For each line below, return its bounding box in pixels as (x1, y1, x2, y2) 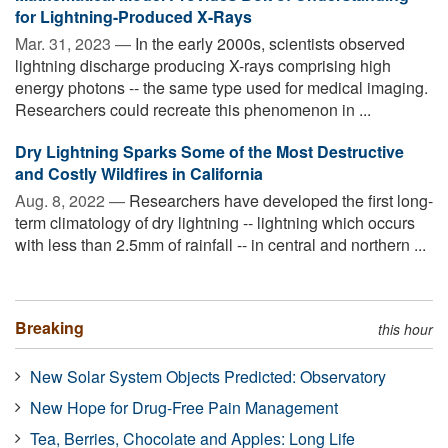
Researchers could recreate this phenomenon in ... (15, 97, 371, 121)
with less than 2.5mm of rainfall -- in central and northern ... (15, 232, 426, 256)
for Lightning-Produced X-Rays (15, 4, 252, 28)
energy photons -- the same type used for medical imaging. (15, 75, 428, 99)
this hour (378, 318, 433, 339)
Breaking (15, 315, 84, 339)
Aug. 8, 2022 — (15, 188, 125, 212)
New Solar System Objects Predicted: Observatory (30, 364, 386, 388)
